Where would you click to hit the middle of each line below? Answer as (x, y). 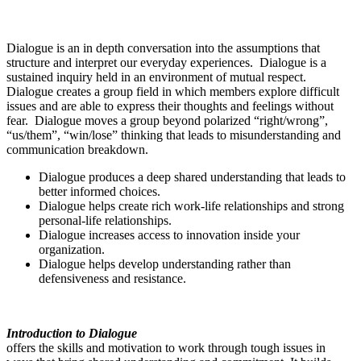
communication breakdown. (79, 149)
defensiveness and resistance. (112, 278)
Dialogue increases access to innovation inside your (169, 234)
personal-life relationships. (107, 220)
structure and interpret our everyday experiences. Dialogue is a (166, 62)
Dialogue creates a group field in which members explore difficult (173, 91)
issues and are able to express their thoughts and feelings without (170, 106)
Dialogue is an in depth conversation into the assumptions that (163, 48)
